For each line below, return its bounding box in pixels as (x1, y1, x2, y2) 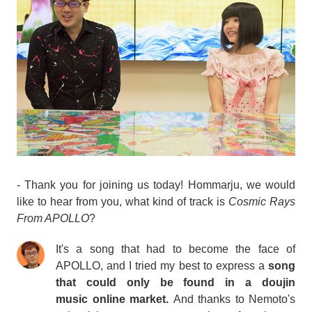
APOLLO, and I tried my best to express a (56, 259, 268, 272)
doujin (262, 276, 295, 288)
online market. (92, 292, 173, 305)
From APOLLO (17, 212, 89, 224)
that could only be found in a (56, 276, 262, 288)
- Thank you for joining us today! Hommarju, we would (17, 178, 295, 191)
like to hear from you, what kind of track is (17, 195, 228, 208)
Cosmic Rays (228, 195, 295, 208)
